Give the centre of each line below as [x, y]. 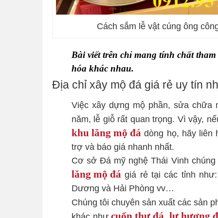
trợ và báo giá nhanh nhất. [123, 147]
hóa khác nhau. [103, 69]
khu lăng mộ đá [106, 133]
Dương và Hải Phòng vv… [123, 189]
